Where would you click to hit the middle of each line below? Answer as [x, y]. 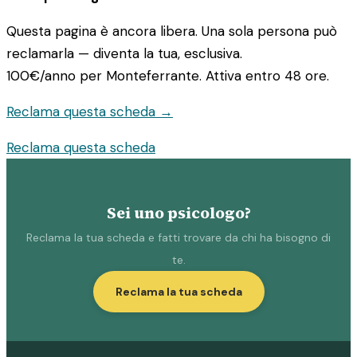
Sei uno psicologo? [178, 213]
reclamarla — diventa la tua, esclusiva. [124, 54]
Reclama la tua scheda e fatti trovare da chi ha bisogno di [178, 237]
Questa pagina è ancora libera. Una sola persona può [172, 31]
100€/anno [41, 76]
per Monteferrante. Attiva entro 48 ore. [202, 76]
